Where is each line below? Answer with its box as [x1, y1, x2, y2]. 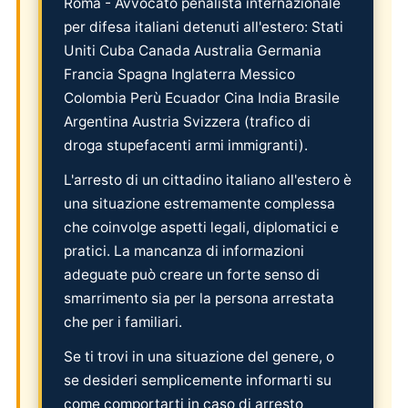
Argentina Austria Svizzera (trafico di [64, 112, 311, 130]
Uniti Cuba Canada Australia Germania [64, 41, 321, 59]
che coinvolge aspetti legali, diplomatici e [64, 218, 339, 236]
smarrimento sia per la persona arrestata [64, 289, 334, 307]
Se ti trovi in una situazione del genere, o [64, 347, 334, 365]
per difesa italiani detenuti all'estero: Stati [64, 17, 343, 36]
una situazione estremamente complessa [64, 194, 335, 212]
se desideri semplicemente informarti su [64, 371, 331, 389]
